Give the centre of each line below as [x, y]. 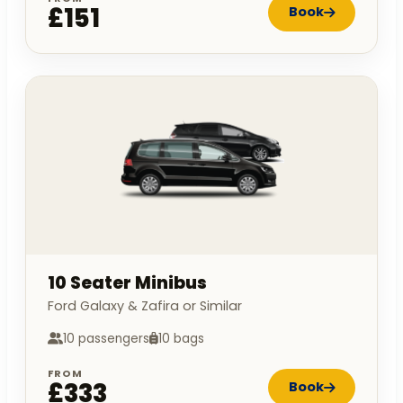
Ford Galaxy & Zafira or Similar [145, 305]
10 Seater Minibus [127, 282]
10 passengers [106, 338]
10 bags [181, 338]
